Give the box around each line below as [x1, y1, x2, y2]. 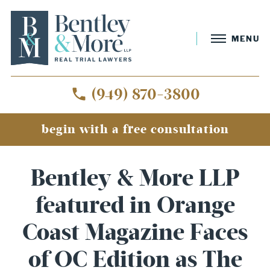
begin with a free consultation [41, 121, 229, 137]
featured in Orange [35, 192, 235, 219]
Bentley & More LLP [31, 165, 239, 192]
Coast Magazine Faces [22, 219, 248, 246]
